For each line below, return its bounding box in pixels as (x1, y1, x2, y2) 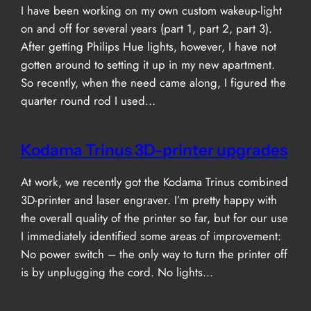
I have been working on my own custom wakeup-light (21, 2, 283, 19)
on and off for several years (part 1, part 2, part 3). (21, 20, 273, 37)
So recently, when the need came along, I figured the (21, 74, 287, 92)
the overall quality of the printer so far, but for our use (21, 209, 289, 226)
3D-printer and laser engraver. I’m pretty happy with (21, 191, 278, 208)
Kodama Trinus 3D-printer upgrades (21, 140, 288, 160)
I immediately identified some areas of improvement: (21, 227, 282, 244)
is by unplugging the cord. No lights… (21, 263, 214, 280)
